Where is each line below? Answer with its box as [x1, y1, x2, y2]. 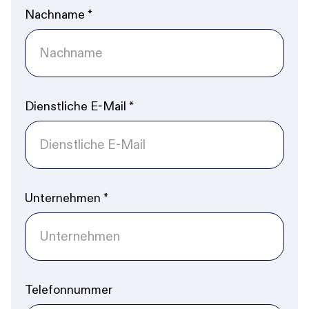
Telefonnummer [25, 282, 112, 297]
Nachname [25, 7, 88, 22]
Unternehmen [25, 190, 103, 206]
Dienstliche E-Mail [25, 99, 129, 114]
